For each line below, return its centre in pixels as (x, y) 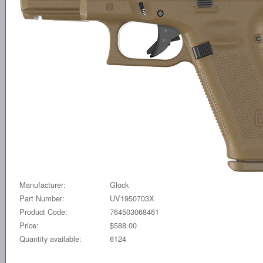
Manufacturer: (43, 184)
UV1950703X (132, 198)
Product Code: (43, 211)
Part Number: (42, 198)
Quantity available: (50, 238)
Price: (29, 225)
